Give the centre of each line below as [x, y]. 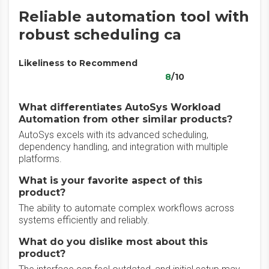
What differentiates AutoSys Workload [120, 107]
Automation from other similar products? [125, 119]
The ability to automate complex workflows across [126, 208]
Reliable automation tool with [134, 17]
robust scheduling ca [100, 35]
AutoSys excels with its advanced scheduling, [113, 135]
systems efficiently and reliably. [84, 220]
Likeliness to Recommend [78, 63]
